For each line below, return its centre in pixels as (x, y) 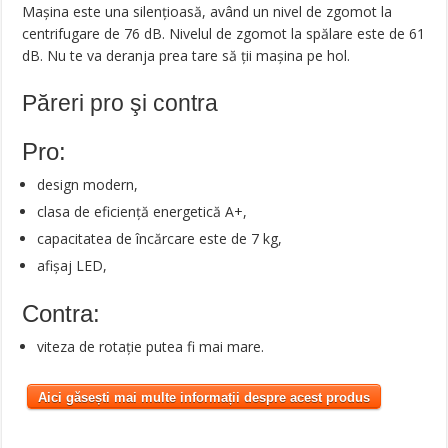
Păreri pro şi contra (120, 103)
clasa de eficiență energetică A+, (142, 211)
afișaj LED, (72, 265)
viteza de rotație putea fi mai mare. (151, 346)
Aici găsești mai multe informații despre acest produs (204, 397)
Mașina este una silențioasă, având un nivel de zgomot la (207, 11)
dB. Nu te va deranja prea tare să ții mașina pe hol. (186, 55)
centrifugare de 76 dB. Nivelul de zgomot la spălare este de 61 (224, 33)
